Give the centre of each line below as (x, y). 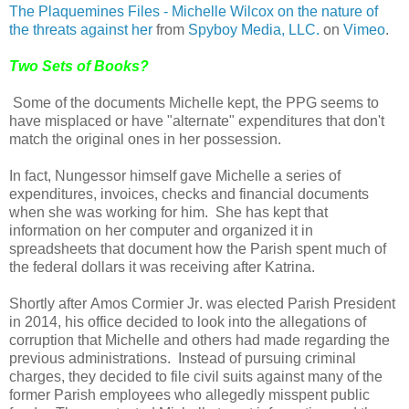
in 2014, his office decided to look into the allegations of (188, 321)
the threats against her (81, 29)
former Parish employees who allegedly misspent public (189, 394)
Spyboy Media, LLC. (254, 29)
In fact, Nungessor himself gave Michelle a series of (175, 175)
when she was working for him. (109, 212)
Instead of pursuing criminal (267, 358)
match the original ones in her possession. (145, 139)
